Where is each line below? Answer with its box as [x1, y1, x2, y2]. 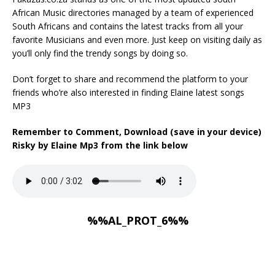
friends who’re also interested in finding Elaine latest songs [12, 87, 244, 98]
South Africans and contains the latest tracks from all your [12, 20, 243, 32]
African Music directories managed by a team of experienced [12, 7, 254, 18]
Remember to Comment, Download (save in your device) [12, 126, 261, 137]
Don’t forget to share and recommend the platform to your [12, 73, 248, 85]
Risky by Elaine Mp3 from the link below [12, 139, 188, 151]
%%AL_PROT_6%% [87, 213, 188, 228]
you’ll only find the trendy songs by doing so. [12, 47, 188, 59]
